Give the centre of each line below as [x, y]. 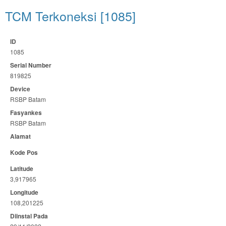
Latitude [22, 168]
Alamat [20, 136]
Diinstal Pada [29, 216]
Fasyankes [26, 112]
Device [20, 89]
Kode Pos [24, 152]
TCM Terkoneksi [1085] [70, 16]
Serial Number [31, 65]
